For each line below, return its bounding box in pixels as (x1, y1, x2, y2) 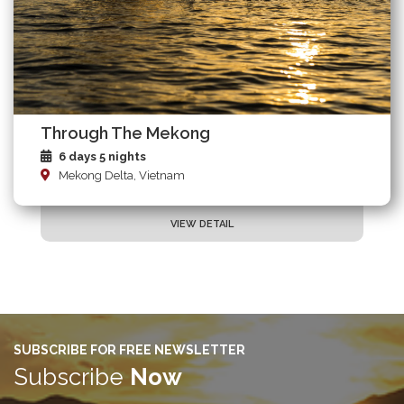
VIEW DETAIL (170, 218, 234, 231)
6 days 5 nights (59, 150, 146, 164)
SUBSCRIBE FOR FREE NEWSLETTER (14, 343, 245, 358)
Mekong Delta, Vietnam (59, 169, 185, 183)
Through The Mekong (41, 124, 210, 143)
